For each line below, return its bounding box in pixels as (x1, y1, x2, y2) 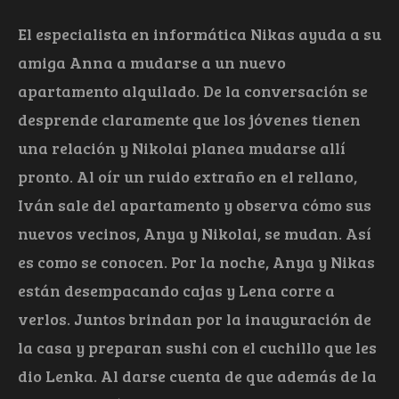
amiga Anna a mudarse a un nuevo (18, 52, 286, 74)
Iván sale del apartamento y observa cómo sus (18, 194, 371, 216)
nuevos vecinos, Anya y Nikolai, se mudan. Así (18, 223, 371, 245)
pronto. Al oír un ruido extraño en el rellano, (18, 166, 357, 188)
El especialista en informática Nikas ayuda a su (18, 23, 381, 45)
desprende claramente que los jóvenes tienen (18, 109, 361, 131)
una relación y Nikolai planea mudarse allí (18, 137, 346, 159)
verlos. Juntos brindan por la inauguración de (18, 308, 371, 330)
